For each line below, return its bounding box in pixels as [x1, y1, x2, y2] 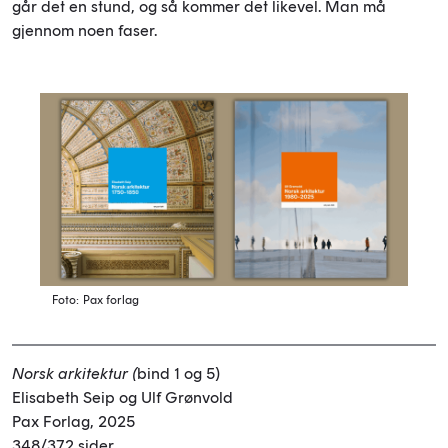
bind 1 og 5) [137, 363, 220, 383]
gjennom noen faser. [12, 20, 157, 40]
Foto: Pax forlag [52, 292, 139, 307]
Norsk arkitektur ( [12, 363, 137, 383]
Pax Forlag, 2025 [12, 411, 135, 431]
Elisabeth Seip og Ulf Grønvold [12, 387, 233, 407]
